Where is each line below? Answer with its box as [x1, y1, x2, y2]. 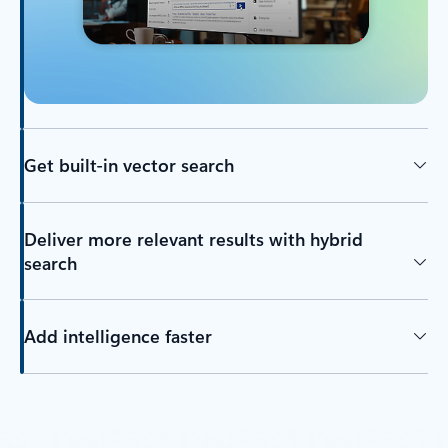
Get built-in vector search [23, 153, 234, 177]
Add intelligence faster [23, 324, 212, 348]
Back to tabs [19, 373, 99, 394]
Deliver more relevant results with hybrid [23, 226, 363, 251]
